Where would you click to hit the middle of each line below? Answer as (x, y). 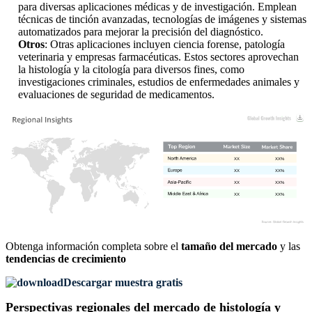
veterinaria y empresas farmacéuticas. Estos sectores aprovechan (158, 57)
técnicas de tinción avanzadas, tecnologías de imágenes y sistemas (162, 19)
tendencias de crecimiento (66, 259)
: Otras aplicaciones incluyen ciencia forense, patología (165, 45)
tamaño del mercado (229, 247)
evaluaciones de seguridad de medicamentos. (116, 95)
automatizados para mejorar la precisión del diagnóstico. (141, 32)
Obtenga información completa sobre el (93, 247)
